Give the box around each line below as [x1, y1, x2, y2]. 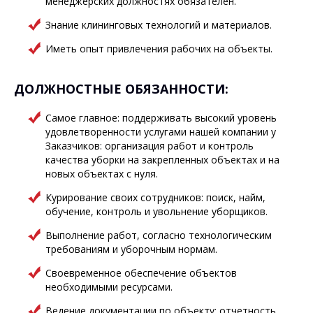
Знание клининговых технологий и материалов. [45, 18, 272, 31]
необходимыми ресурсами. [45, 280, 173, 293]
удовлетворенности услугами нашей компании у [45, 125, 276, 138]
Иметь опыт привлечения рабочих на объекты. [45, 42, 272, 55]
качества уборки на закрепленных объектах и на [45, 153, 279, 166]
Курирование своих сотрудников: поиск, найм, [45, 191, 265, 204]
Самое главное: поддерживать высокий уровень [45, 111, 277, 124]
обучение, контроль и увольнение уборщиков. [45, 205, 268, 218]
